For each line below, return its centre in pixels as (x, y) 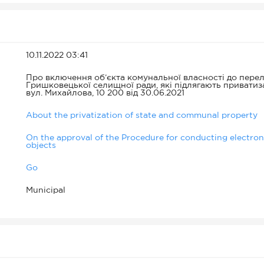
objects (41, 146)
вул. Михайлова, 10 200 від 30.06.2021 (105, 93)
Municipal (46, 190)
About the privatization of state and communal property (142, 115)
